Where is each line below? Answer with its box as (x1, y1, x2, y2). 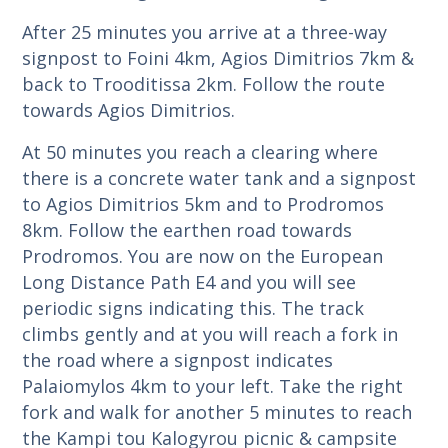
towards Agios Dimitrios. (22, 97, 236, 122)
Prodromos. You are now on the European (22, 243, 384, 268)
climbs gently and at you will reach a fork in (22, 321, 399, 346)
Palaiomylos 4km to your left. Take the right (22, 373, 404, 398)
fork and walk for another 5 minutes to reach (22, 399, 413, 424)
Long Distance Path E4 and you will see (22, 269, 357, 294)
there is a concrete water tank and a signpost (22, 165, 417, 190)
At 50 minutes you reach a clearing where (22, 139, 379, 164)
